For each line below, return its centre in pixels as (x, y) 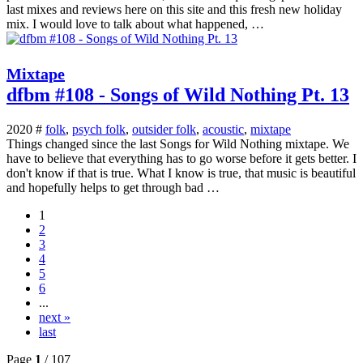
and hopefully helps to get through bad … (113, 187)
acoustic (223, 129)
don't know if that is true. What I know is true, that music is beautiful (181, 173)
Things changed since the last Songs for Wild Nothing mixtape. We (178, 143)
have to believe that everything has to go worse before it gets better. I (181, 158)
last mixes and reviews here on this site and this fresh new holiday (174, 10)
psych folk (99, 129)
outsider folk (164, 129)
